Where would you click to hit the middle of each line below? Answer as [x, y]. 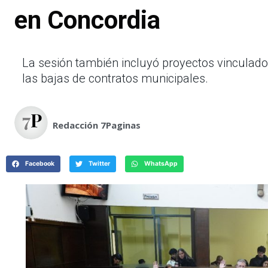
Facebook [39, 164]
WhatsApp [161, 164]
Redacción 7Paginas [97, 125]
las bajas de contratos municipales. [115, 78]
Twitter [99, 164]
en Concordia [87, 20]
